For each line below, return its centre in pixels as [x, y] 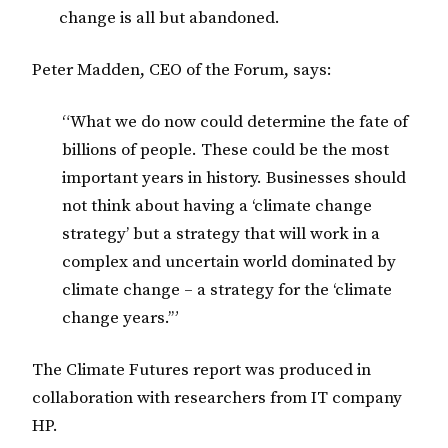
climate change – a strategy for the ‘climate [227, 289]
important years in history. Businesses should [234, 177]
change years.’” [120, 317]
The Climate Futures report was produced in [201, 369]
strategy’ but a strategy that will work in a [221, 233]
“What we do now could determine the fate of [235, 121]
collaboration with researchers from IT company [217, 397]
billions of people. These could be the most [225, 149]
